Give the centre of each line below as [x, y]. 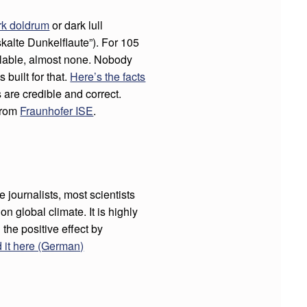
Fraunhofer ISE [57, 111]
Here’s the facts [108, 77]
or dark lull [76, 25]
